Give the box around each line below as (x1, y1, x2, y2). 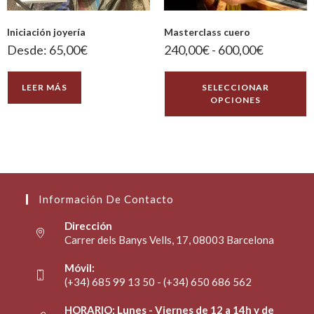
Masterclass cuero (164, 25, 250, 38)
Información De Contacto (39, 192, 175, 205)
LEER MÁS (22, 81, 67, 93)
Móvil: (64, 261, 95, 274)
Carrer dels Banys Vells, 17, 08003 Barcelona (64, 233, 275, 246)
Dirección (64, 219, 113, 232)
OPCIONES (210, 94, 261, 105)
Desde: (7, 41, 49, 57)
